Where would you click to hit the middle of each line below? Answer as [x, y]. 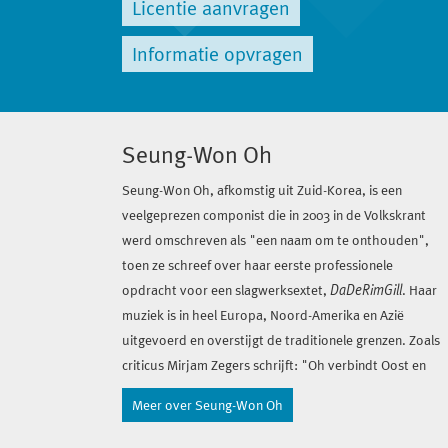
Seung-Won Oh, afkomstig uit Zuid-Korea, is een [262, 190]
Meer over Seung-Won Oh [207, 405]
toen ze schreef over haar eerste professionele [257, 265]
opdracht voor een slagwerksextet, [226, 290]
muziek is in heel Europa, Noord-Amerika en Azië [263, 315]
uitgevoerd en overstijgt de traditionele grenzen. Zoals [281, 340]
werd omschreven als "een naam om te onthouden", [275, 240]
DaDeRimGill [366, 290]
